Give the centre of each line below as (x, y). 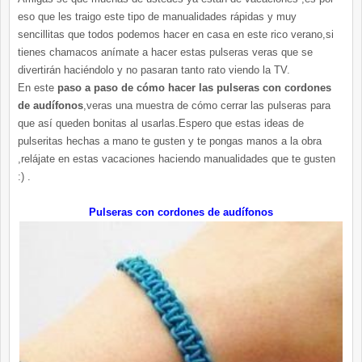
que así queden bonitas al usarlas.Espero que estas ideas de (161, 123)
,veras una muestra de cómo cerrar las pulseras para (207, 105)
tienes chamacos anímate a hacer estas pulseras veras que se (165, 52)
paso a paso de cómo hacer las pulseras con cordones (194, 87)
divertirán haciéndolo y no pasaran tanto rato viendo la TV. (154, 69)
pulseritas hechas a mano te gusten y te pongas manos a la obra (170, 141)
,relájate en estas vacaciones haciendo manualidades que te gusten (177, 158)
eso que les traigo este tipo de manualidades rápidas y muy (157, 16)
